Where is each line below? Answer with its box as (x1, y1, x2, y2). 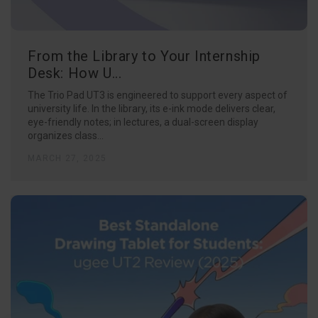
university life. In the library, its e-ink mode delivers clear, (28, 102, 275, 114)
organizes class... (28, 129, 104, 141)
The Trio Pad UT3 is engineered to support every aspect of (28, 89, 287, 101)
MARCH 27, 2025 (28, 153, 107, 163)
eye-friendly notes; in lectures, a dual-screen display (28, 116, 258, 128)
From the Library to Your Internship (28, 47, 261, 65)
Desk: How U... (28, 64, 122, 82)
